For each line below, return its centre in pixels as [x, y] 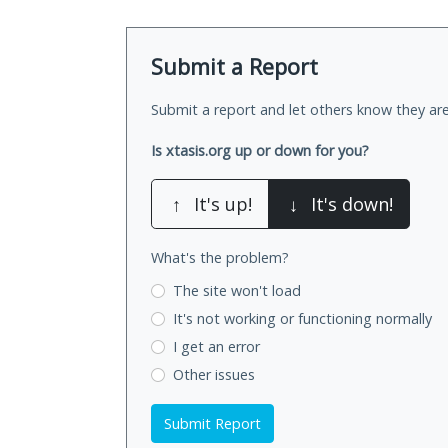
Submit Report [212, 423]
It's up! [223, 204]
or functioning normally [355, 319]
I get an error [216, 346]
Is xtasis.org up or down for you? [260, 151]
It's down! [352, 204]
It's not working [226, 319]
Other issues [213, 374]
